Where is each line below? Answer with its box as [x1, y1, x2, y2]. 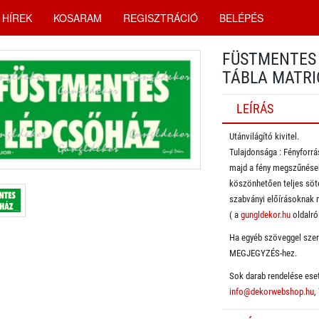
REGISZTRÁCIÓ [123, 11, 198, 25]
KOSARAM [53, 11, 102, 25]
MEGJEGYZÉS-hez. [229, 248, 298, 258]
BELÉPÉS [219, 11, 263, 25]
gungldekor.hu [241, 209, 291, 220]
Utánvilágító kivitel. [229, 131, 300, 142]
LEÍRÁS [236, 101, 274, 116]
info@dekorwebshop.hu [229, 286, 315, 297]
